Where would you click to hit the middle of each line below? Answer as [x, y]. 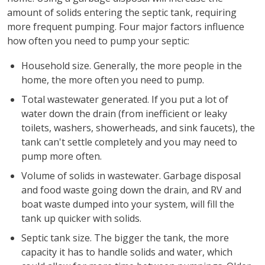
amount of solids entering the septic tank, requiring [122, 12]
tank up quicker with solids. [81, 218]
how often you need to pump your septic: [98, 41]
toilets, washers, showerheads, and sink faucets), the [138, 127]
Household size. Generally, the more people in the [131, 65]
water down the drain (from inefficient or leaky [124, 113]
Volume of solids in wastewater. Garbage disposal [131, 175]
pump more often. [61, 156]
